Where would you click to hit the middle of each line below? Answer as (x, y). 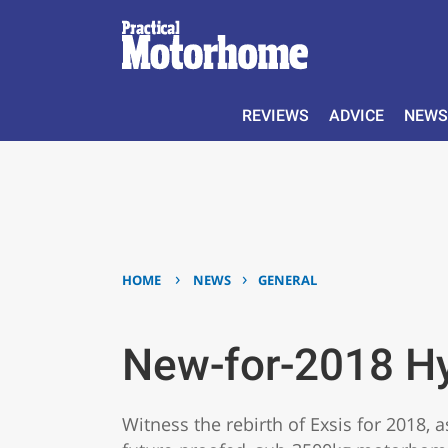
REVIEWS (275, 115)
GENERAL (288, 279)
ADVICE (356, 115)
